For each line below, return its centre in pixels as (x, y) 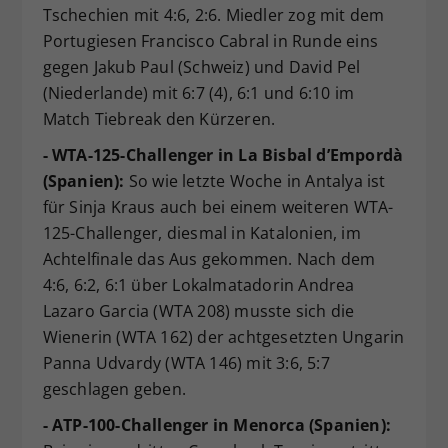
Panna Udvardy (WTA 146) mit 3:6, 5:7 (186, 363)
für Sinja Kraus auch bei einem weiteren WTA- (218, 207)
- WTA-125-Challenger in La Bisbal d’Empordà (223, 155)
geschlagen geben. (114, 389)
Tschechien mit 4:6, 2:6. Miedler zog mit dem (213, 15)
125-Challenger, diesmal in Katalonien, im (201, 233)
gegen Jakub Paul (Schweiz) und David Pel (201, 67)
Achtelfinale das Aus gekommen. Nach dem (209, 259)
